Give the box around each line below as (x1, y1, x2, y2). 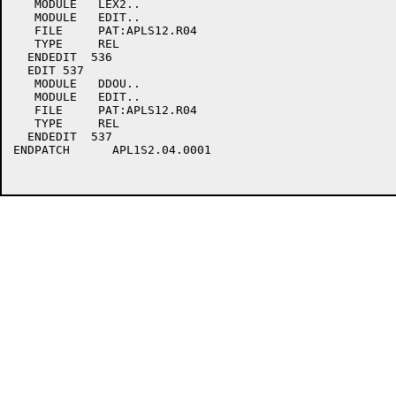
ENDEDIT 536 (13, 50, 112, 64)
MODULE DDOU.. (13, 77, 141, 90)
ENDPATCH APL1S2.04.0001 (13, 143, 211, 156)
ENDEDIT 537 (13, 130, 112, 143)
